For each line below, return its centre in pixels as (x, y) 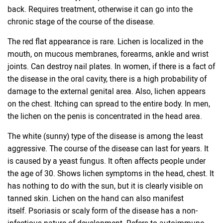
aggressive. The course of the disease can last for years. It (108, 149)
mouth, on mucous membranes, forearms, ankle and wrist (108, 54)
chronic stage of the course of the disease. (81, 22)
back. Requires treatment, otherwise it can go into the (100, 9)
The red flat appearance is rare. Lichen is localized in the (105, 42)
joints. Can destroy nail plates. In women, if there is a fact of (111, 66)
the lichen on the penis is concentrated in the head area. (105, 116)
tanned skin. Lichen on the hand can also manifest (96, 198)
